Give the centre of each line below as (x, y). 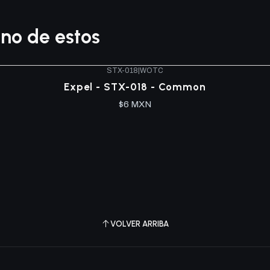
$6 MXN (135, 104)
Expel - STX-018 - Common (135, 87)
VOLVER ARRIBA (140, 224)
